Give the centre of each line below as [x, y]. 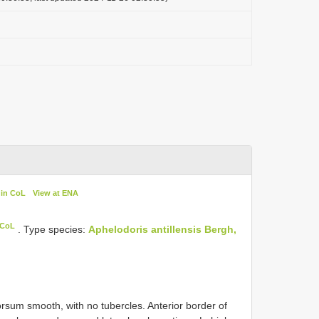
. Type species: [52, 229]
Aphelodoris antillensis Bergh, [163, 229]
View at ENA [55, 193]
